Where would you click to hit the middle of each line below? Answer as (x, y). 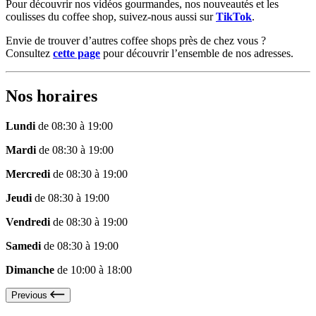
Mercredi (28, 174)
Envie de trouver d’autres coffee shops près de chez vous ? (136, 41)
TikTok (234, 17)
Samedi (23, 246)
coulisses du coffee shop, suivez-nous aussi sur (111, 17)
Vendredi (28, 222)
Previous (29, 296)
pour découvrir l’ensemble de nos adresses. (197, 54)
